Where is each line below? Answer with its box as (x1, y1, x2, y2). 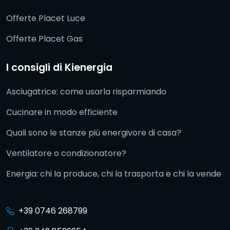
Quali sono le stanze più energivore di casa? (6, 126, 181, 139)
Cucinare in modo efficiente (6, 106, 118, 118)
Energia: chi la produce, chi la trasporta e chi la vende (6, 167, 221, 180)
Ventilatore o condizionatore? (6, 147, 126, 159)
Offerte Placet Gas (6, 32, 83, 45)
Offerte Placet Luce (6, 12, 85, 24)
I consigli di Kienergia (6, 60, 112, 74)
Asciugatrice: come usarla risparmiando (6, 85, 166, 98)
